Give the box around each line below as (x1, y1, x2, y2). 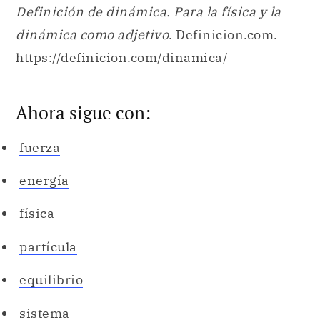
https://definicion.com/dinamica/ (16, 49, 228, 66)
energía (19, 172, 69, 189)
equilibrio (19, 271, 83, 289)
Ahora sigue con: (16, 100, 151, 124)
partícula (19, 238, 77, 255)
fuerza (19, 139, 60, 156)
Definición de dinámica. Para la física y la (16, 4, 281, 21)
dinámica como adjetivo (16, 26, 169, 44)
